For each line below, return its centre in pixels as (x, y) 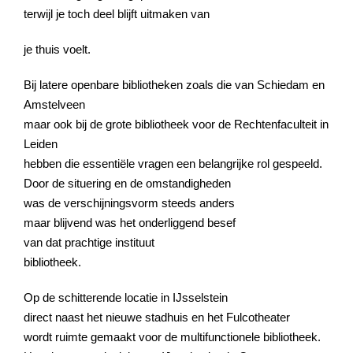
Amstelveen (54, 104)
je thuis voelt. (57, 49)
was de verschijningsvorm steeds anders (129, 203)
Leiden (41, 143)
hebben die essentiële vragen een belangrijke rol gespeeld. (173, 163)
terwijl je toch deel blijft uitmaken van (117, 13)
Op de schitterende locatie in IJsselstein (126, 297)
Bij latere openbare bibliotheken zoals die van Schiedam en (174, 84)
